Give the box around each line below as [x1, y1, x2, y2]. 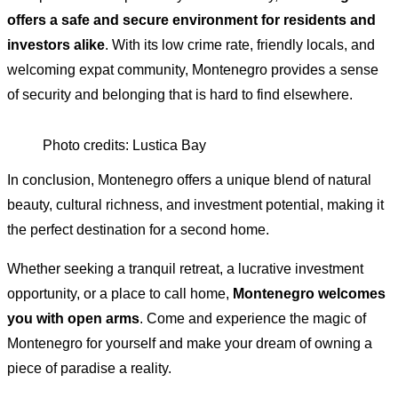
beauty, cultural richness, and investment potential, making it [7, 196, 384, 212]
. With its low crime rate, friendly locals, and [105, 36, 375, 52]
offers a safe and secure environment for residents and [7, 12, 376, 28]
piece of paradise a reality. [7, 360, 171, 376]
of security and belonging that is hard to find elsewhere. [7, 86, 353, 102]
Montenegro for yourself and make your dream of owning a [7, 335, 372, 351]
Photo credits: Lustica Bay [43, 137, 206, 153]
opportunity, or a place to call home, [7, 285, 233, 301]
